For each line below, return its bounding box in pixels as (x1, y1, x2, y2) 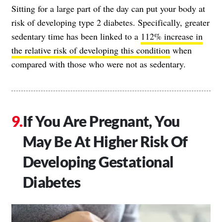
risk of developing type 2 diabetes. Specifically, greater (11, 16, 210, 28)
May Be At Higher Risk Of (22, 132, 188, 150)
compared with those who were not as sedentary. (11, 57, 186, 70)
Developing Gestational (22, 152, 174, 170)
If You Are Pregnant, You (22, 111, 180, 130)
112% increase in (141, 30, 203, 42)
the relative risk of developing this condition (11, 44, 170, 56)
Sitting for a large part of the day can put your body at (11, 2, 205, 14)
